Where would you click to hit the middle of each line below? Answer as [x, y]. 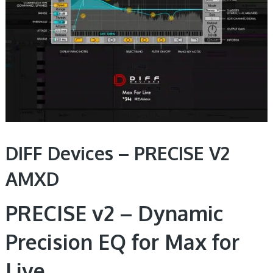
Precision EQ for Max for [122, 242]
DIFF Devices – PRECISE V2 [117, 153]
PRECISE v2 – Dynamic [114, 213]
